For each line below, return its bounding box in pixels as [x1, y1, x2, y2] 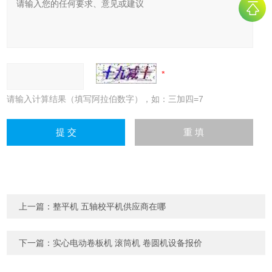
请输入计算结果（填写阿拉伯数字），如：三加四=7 [7, 94, 204, 104]
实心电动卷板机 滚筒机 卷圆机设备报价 [53, 238, 203, 248]
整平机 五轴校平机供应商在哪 [53, 202, 166, 212]
